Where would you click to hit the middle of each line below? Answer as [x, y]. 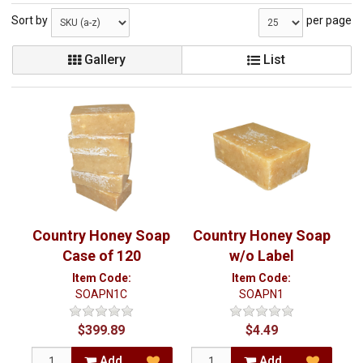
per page [329, 20]
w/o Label [261, 256]
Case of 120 [101, 256]
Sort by [30, 20]
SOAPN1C [102, 294]
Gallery [103, 60]
